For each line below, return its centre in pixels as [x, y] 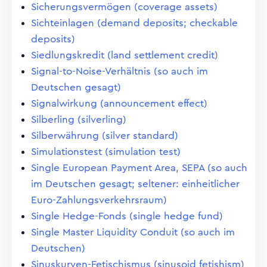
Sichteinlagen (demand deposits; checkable [134, 23]
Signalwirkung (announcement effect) [119, 103]
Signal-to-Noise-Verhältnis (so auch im [119, 71]
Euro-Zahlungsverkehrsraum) [99, 200]
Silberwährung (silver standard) [105, 136]
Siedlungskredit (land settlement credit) [125, 55]
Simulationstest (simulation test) [106, 152]
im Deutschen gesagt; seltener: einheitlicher [135, 184]
